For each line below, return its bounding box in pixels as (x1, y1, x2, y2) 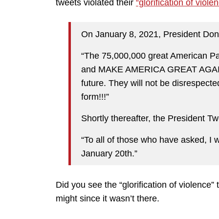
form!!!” (81, 91, 109, 102)
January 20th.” (81, 148, 137, 158)
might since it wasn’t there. (56, 194, 159, 204)
